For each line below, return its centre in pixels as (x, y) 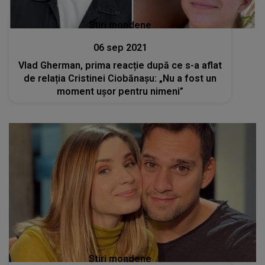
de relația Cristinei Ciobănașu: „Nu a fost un (120, 78)
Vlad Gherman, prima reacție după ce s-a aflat (120, 65)
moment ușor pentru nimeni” (120, 91)
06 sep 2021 (120, 48)
